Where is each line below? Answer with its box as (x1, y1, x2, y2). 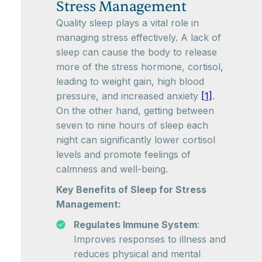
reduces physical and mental (74, 248, 201, 260)
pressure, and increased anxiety (56, 90, 201, 102)
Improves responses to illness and (74, 233, 226, 245)
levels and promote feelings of (56, 149, 191, 160)
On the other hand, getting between (56, 105, 214, 116)
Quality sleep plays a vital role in (56, 17, 199, 29)
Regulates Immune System (74, 219, 197, 230)
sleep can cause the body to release (56, 46, 217, 58)
